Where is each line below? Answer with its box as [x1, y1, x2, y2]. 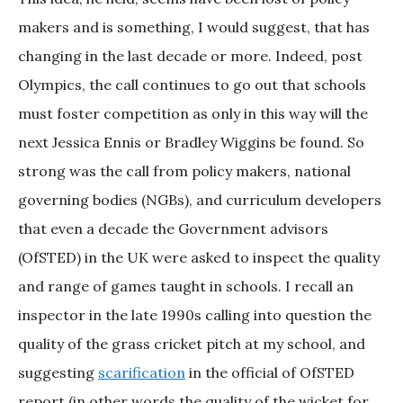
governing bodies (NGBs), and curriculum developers [18, 191, 381, 210]
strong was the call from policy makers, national [18, 162, 351, 181]
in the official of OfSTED [185, 363, 354, 382]
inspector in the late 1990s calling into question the [18, 306, 372, 325]
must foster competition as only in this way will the [18, 104, 368, 123]
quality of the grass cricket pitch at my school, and [18, 335, 365, 354]
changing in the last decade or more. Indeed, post [18, 47, 363, 66]
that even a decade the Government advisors [18, 219, 328, 238]
